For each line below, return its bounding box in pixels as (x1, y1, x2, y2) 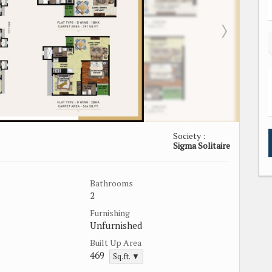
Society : (173, 129, 205, 141)
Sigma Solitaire (173, 139, 230, 151)
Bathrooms (90, 177, 133, 189)
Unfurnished (90, 219, 143, 231)
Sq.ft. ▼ (113, 251, 140, 262)
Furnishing (90, 206, 130, 219)
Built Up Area (90, 236, 141, 248)
